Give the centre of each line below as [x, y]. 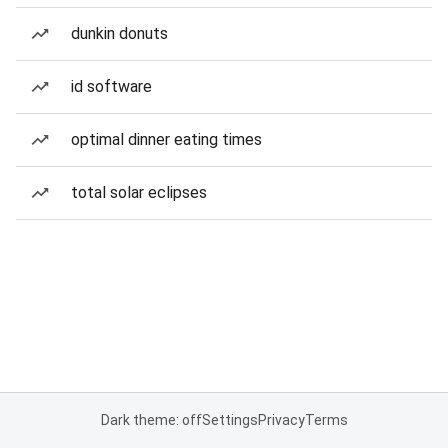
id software [111, 86]
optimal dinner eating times [166, 139]
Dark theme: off [151, 420]
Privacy [281, 420]
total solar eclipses [139, 192]
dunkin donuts [119, 33]
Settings [229, 420]
